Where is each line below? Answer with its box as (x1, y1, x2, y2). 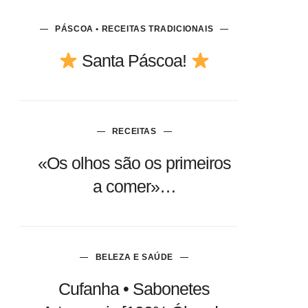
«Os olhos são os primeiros (37, 153, 231, 173)
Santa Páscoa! (78, 51, 191, 70)
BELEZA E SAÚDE (95, 252, 173, 262)
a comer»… (92, 177, 176, 196)
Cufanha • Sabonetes (58, 279, 210, 298)
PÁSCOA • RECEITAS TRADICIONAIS (55, 24, 214, 34)
